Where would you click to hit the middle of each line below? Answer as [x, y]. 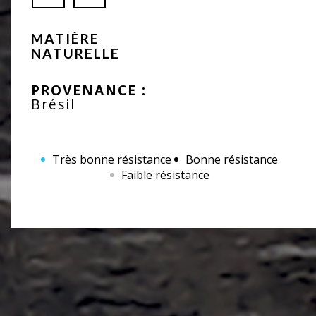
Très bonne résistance [112, 159]
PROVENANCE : [89, 90]
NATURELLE [76, 53]
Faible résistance [165, 175]
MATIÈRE [66, 38]
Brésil [54, 104]
